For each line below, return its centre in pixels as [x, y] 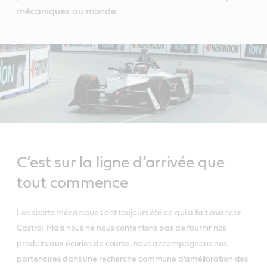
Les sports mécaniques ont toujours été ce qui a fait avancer [129, 212]
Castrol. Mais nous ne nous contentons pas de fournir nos [122, 228]
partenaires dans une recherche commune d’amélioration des [133, 259]
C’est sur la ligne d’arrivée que [121, 162]
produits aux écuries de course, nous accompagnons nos [122, 243]
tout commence [72, 183]
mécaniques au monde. [68, 11]
